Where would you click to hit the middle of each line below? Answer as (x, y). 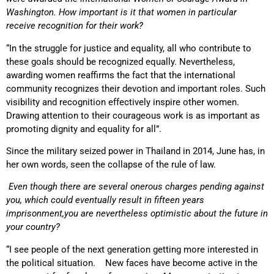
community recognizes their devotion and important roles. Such (136, 88)
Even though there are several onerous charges (103, 187)
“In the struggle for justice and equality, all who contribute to (129, 48)
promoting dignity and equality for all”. (84, 129)
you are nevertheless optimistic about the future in (166, 214)
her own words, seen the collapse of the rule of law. (111, 164)
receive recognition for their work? (75, 26)
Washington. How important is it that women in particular (121, 13)
